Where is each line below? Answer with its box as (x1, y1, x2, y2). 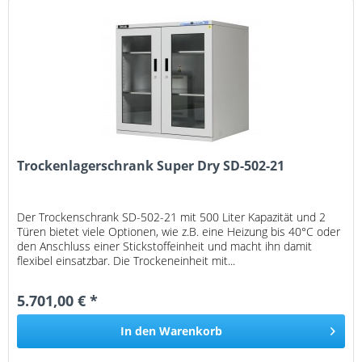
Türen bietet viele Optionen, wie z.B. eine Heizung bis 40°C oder (17, 224, 341, 240)
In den (120, 323, 157, 339)
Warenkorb (159, 323, 223, 339)
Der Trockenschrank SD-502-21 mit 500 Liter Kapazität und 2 (17, 209, 326, 225)
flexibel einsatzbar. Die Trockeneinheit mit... (17, 253, 236, 269)
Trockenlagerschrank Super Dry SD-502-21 (17, 157, 285, 175)
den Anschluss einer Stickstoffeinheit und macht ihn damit (17, 238, 313, 255)
